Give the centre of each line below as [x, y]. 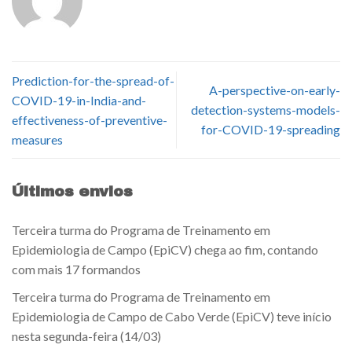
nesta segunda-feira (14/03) [86, 335]
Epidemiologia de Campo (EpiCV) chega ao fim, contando [165, 250]
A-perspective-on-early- [275, 90]
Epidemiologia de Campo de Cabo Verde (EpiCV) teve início [172, 316]
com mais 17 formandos [76, 269]
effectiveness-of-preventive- [90, 119]
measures [37, 139]
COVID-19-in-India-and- [79, 100]
